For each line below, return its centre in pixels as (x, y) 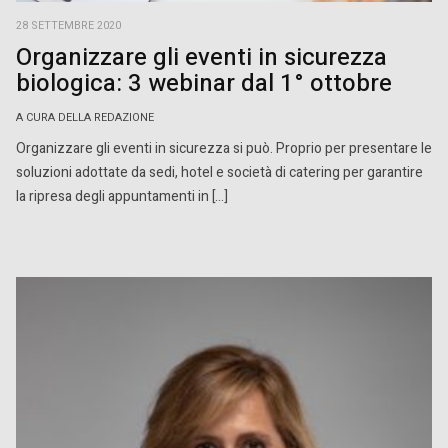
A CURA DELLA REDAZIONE (85, 118)
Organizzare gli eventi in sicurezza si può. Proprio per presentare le (224, 149)
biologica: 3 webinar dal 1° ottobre (204, 84)
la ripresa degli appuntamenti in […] (122, 197)
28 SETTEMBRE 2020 (68, 26)
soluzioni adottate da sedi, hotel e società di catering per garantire (219, 173)
